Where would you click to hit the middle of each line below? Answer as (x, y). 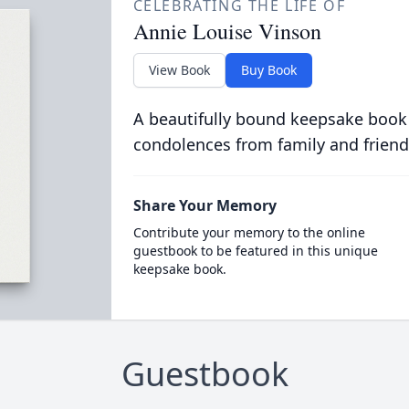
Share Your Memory (204, 205)
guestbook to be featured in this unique (255, 251)
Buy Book (268, 70)
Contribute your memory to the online (249, 232)
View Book (179, 70)
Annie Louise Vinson (227, 31)
